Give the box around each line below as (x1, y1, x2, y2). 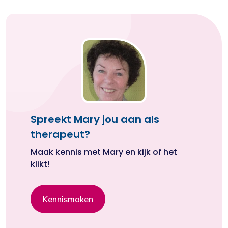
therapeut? (31, 127, 90, 141)
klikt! (31, 158, 50, 170)
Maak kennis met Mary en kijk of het (31, 146, 177, 158)
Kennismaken (43, 194, 93, 204)
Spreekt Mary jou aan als (31, 112, 159, 126)
